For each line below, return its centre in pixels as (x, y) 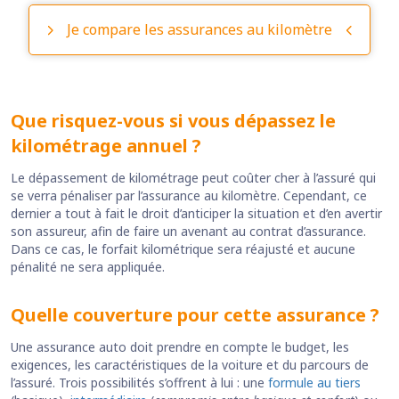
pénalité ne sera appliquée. (88, 267)
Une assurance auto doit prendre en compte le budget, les (180, 347)
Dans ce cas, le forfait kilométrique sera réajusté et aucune (183, 249)
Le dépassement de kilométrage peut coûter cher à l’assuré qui (193, 178)
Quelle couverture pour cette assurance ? (195, 315)
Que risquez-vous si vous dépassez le (173, 121)
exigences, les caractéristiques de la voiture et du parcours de (190, 365)
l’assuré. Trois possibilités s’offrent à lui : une (139, 383)
